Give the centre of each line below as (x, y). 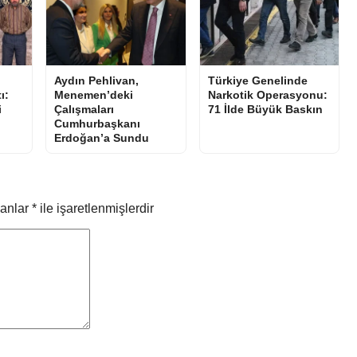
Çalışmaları (84, 110)
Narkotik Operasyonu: (267, 95)
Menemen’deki (94, 95)
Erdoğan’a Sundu (102, 138)
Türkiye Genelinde (257, 81)
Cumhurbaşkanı (97, 124)
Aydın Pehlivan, (96, 81)
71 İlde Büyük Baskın (265, 110)
